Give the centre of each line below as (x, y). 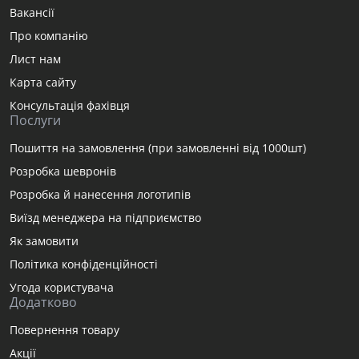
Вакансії (32, 12)
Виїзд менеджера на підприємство (105, 217)
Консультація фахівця (70, 105)
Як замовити (44, 240)
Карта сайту (43, 82)
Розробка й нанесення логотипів (100, 194)
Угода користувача (62, 287)
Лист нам (35, 58)
